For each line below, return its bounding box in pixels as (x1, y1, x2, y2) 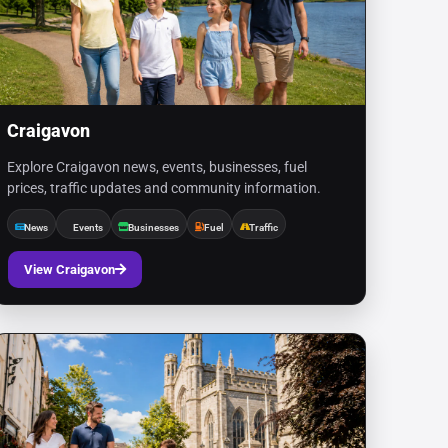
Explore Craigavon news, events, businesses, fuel (7, 159, 308, 175)
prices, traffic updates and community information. (7, 180, 322, 196)
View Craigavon (24, 262, 116, 277)
